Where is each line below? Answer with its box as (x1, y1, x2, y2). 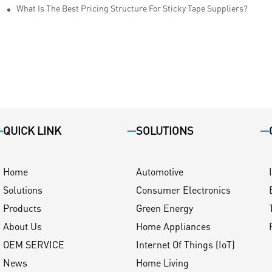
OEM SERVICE (3, 238, 64, 251)
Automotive (136, 165, 183, 178)
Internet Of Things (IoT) (136, 238, 235, 251)
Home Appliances (136, 220, 211, 233)
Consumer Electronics (136, 183, 231, 197)
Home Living (136, 256, 189, 270)
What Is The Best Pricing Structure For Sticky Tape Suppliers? (16, 2, 248, 14)
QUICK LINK (3, 123, 61, 138)
